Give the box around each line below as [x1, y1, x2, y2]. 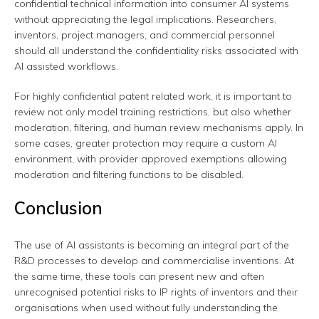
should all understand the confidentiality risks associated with [14, 44, 298, 58]
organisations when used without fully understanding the [14, 301, 278, 315]
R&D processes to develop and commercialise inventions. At [14, 254, 294, 268]
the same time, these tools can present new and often [14, 270, 264, 283]
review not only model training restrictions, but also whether [14, 105, 291, 119]
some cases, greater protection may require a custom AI [14, 137, 277, 150]
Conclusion [14, 197, 103, 219]
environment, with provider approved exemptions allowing [14, 152, 287, 166]
